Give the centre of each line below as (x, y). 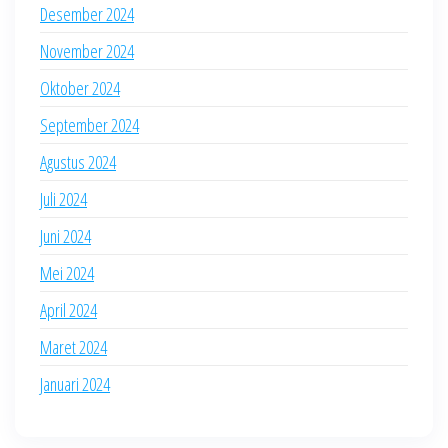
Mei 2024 (67, 273)
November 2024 (87, 51)
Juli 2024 (63, 199)
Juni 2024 (65, 236)
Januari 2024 (75, 384)
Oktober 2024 (80, 88)
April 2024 (68, 310)
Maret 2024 (73, 347)
